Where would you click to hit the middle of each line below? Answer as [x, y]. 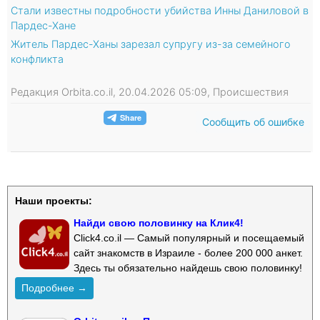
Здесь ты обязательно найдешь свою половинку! [188, 267]
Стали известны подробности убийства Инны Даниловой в [160, 10]
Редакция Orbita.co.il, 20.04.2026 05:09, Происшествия [150, 91]
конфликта [37, 59]
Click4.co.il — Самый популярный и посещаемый [189, 237]
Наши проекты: [54, 200]
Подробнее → [54, 287]
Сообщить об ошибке [253, 121]
